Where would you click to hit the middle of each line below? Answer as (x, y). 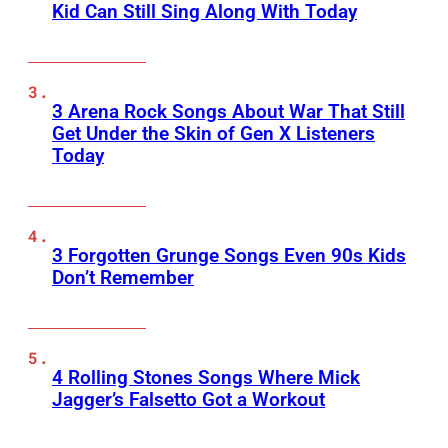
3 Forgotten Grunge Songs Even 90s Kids (229, 256)
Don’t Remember (123, 278)
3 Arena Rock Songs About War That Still (228, 112)
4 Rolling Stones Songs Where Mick (206, 378)
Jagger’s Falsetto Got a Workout (188, 400)
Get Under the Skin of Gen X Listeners (213, 134)
